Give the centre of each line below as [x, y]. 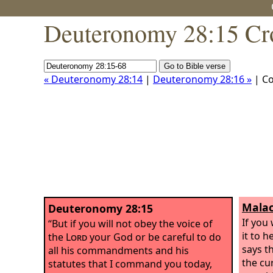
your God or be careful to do [154, 237]
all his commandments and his [119, 250]
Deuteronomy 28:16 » [202, 79]
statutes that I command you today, [130, 264]
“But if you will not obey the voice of [130, 223]
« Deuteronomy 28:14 [93, 79]
